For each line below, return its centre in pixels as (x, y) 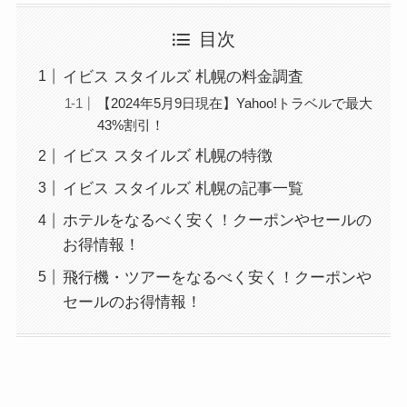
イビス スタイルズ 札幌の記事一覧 (183, 188)
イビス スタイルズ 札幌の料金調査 (183, 76)
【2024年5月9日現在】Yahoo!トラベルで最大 (235, 103)
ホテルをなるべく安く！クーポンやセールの (217, 221)
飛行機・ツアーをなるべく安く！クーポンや (217, 277)
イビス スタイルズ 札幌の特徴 (167, 156)
